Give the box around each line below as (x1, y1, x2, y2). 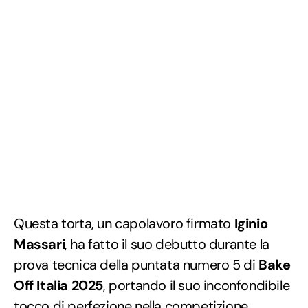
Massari (14, 234, 65, 253)
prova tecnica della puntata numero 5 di (14, 255, 259, 274)
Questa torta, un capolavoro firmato (14, 214, 231, 232)
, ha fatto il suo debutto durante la (65, 234, 269, 253)
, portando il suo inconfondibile (103, 276, 290, 294)
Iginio (231, 214, 268, 232)
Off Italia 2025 (14, 276, 103, 294)
